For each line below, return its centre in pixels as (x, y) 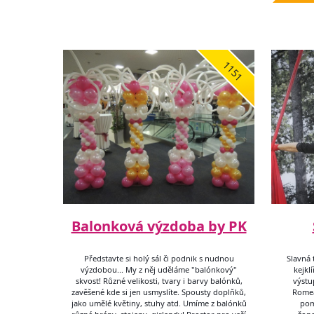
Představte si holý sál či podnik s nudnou (159, 259)
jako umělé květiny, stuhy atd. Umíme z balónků (159, 303)
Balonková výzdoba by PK (159, 226)
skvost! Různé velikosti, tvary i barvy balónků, (159, 281)
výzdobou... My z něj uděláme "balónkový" (159, 270)
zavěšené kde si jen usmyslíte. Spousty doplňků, (159, 292)
